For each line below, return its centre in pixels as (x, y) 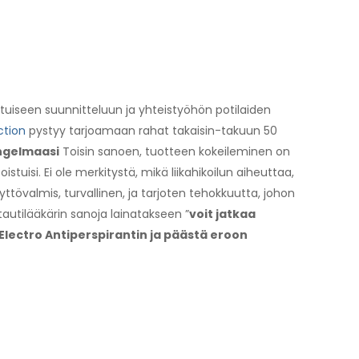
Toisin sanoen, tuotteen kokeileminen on (174, 151)
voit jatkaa (222, 214)
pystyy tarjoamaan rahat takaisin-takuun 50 (151, 130)
